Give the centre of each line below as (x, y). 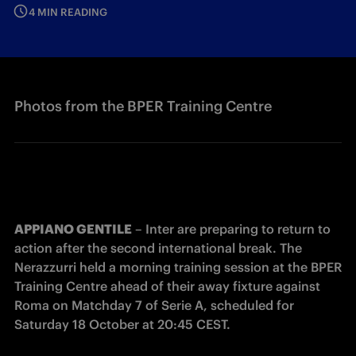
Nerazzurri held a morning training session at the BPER (178, 267)
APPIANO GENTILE (73, 229)
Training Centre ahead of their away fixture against (167, 286)
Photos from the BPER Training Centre (143, 106)
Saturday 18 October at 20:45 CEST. (122, 324)
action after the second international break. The (158, 248)
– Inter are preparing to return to (231, 229)
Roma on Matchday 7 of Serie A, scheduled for (154, 305)
